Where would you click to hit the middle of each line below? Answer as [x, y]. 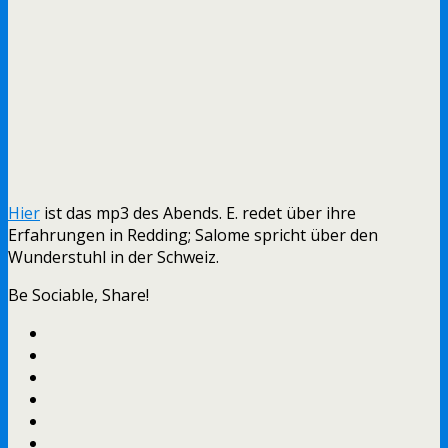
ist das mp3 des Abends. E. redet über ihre [198, 212]
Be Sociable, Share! [78, 294]
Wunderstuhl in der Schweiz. [113, 256]
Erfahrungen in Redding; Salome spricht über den [193, 234]
